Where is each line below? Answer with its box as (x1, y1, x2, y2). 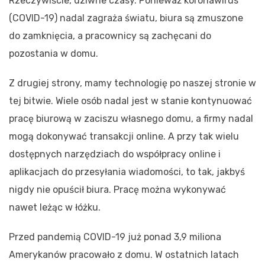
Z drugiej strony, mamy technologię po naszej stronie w (9, 77, 256, 89)
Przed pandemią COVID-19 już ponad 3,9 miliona (9, 231, 221, 243)
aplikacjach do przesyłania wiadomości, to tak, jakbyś (9, 166, 245, 177)
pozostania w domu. (9, 47, 98, 59)
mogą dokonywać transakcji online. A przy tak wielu (9, 130, 239, 142)
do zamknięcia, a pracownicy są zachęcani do (9, 30, 211, 41)
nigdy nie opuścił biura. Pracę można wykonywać (9, 183, 226, 195)
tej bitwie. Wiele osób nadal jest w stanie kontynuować (9, 95, 252, 106)
